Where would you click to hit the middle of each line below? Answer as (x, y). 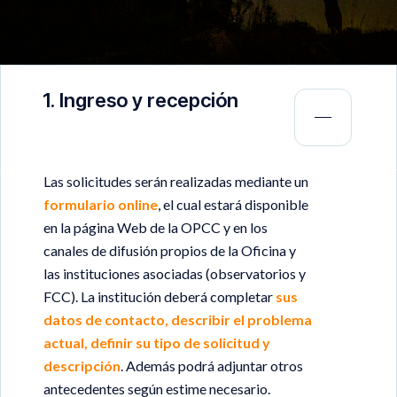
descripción (82, 365)
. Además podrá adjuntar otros (212, 365)
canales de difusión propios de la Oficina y (170, 250)
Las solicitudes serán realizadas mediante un (176, 181)
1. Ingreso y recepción (140, 100)
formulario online (101, 204)
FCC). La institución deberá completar (160, 296)
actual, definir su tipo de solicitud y (157, 342)
